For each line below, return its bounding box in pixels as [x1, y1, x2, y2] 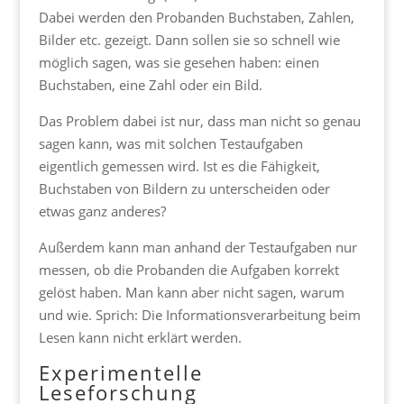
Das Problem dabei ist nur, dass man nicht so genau [38, 112, 361, 131]
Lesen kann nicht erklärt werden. [38, 328, 242, 347]
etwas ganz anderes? [38, 202, 166, 221]
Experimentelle [38, 359, 203, 387]
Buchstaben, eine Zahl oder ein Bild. [38, 76, 262, 95]
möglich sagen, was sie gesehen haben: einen [38, 53, 319, 72]
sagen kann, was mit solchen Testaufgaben [38, 134, 303, 153]
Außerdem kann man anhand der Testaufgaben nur [38, 238, 357, 257]
